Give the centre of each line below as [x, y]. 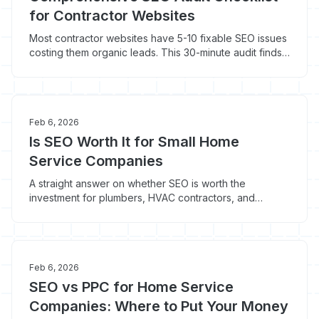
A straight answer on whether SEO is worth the [137, 183]
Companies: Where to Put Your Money [159, 306]
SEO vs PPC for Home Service [131, 287]
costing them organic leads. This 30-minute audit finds [156, 52]
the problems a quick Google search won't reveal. [147, 67]
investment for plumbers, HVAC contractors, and [142, 198]
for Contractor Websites [112, 16]
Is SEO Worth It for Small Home [134, 142]
